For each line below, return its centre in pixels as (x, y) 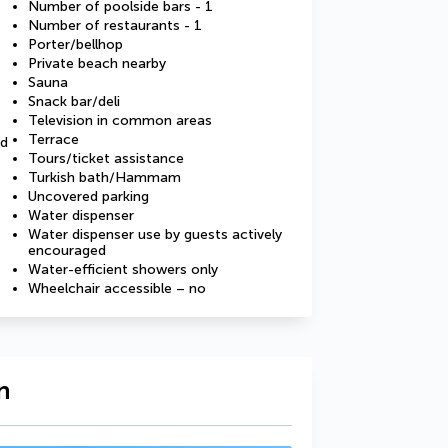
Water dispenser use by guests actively (155, 234)
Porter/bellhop (75, 44)
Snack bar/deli (74, 101)
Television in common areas (120, 120)
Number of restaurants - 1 (115, 25)
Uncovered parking (88, 196)
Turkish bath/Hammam (104, 177)
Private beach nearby (97, 63)
